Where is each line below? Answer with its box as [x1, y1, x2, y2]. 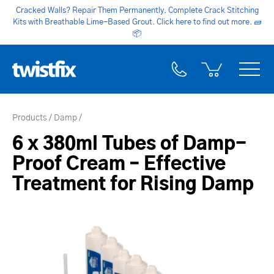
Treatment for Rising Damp [12, 175, 254, 194]
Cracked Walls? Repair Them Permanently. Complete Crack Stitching [15, 6, 259, 15]
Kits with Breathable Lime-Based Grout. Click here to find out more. [12, 18, 254, 26]
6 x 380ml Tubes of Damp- [12, 135, 246, 154]
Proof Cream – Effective [12, 155, 226, 174]
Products [12, 113, 47, 122]
